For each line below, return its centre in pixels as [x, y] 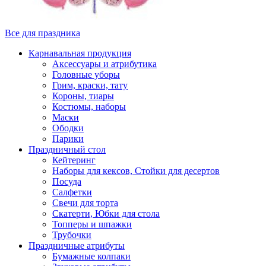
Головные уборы [86, 74]
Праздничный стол [67, 149]
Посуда [67, 181]
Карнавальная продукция [80, 53]
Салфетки [72, 192]
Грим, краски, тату [90, 85]
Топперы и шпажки [92, 224]
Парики [68, 138]
